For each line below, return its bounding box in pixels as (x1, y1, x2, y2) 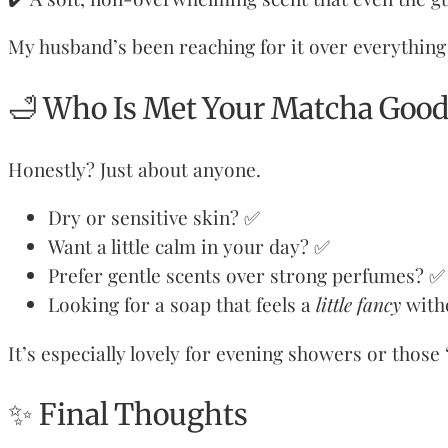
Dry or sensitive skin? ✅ (48, 204, 260, 231)
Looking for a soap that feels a (48, 291, 316, 318)
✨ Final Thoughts (8, 396, 248, 434)
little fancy (316, 291, 401, 318)
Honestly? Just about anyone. (8, 156, 261, 183)
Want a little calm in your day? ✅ (48, 233, 330, 260)
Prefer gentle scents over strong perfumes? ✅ (48, 262, 445, 289)
